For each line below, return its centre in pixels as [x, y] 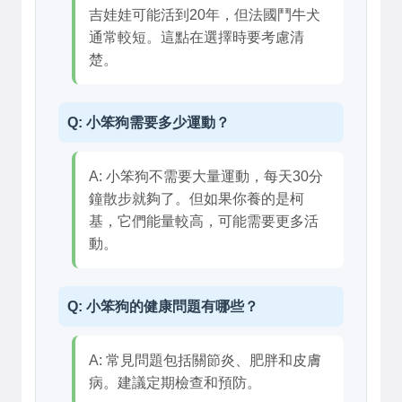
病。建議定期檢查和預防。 [175, 383]
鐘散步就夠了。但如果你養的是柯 [197, 199]
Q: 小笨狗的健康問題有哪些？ [163, 306]
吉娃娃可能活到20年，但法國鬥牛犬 [205, 15]
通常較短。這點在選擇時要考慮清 [197, 37]
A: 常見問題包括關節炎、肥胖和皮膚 [205, 360]
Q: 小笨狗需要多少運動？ [149, 122]
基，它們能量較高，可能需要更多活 [204, 221]
